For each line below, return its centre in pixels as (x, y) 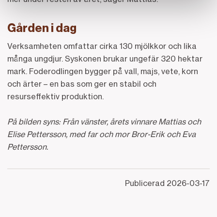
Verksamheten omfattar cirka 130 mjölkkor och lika (102, 46)
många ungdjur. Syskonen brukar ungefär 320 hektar (105, 58)
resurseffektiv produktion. (55, 96)
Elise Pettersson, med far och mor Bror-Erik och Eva (101, 134)
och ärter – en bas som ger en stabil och (82, 84)
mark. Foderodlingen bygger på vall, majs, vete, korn (103, 71)
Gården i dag (42, 28)
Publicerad (146, 183)
